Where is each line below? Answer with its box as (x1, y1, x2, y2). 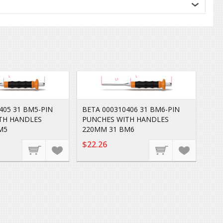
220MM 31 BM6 (82, 124, 134, 134)
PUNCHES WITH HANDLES (82, 114, 169, 124)
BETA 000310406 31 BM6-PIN (82, 105, 180, 114)
